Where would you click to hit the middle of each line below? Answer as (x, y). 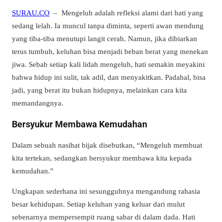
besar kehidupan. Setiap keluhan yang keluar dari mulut (98, 204)
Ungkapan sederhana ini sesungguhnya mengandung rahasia (106, 191)
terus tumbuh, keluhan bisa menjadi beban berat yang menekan (110, 51)
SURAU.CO (31, 12)
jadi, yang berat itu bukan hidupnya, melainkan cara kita (99, 90)
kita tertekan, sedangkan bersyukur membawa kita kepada (102, 158)
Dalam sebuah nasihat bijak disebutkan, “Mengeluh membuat (107, 145)
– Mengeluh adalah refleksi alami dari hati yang (126, 12)
